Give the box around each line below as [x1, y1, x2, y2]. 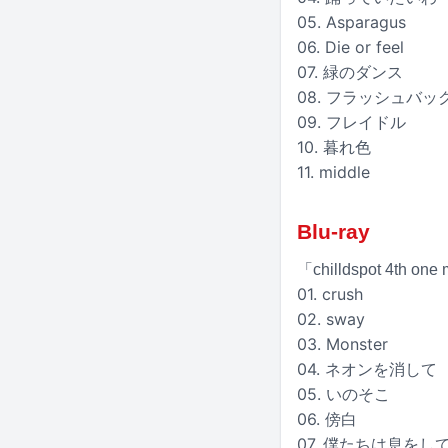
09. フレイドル [297, 112, 406, 133]
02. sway [297, 308, 365, 329]
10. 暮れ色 [297, 137, 371, 158]
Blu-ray [297, 220, 370, 244]
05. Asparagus [297, 12, 422, 33]
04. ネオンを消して [297, 358, 437, 379]
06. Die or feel [297, 37, 404, 58]
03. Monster [297, 333, 388, 354]
